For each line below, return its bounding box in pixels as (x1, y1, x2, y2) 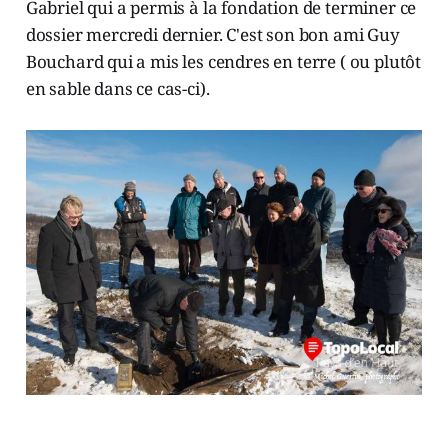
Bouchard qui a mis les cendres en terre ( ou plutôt (25, 50, 422, 74)
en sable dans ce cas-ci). (25, 77, 210, 101)
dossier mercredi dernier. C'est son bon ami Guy (25, 23, 400, 47)
